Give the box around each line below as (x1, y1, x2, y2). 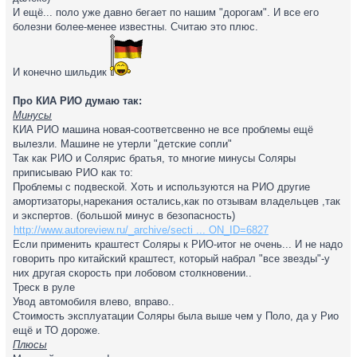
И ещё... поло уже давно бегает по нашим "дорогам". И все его (13, 6, 319, 18)
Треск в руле (13, 281, 75, 293)
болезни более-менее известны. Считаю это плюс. (13, 21, 258, 33)
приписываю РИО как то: (13, 167, 133, 178)
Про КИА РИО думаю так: (13, 95, 142, 107)
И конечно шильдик (13, 66, 110, 78)
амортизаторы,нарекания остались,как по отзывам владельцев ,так (13, 195, 340, 207)
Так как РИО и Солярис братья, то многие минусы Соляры (13, 152, 296, 164)
